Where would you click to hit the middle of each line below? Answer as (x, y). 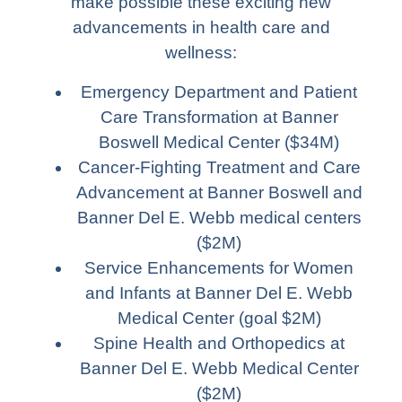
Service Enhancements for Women (219, 267)
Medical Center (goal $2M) (219, 318)
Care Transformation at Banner (219, 117)
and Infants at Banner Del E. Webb (219, 293)
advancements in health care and (201, 27)
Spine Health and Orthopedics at (219, 343)
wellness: (201, 52)
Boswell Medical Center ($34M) (219, 142)
